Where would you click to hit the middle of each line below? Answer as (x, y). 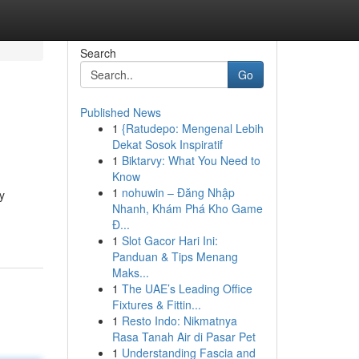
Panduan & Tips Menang (175, 256)
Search (98, 53)
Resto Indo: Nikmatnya (179, 321)
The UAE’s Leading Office (187, 288)
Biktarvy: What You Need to (191, 160)
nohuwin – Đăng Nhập (178, 192)
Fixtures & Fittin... (156, 305)
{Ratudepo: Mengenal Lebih (192, 128)
